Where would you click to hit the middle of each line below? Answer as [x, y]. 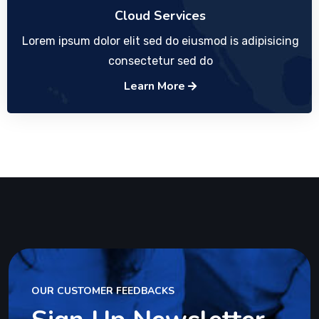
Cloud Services [160, 16]
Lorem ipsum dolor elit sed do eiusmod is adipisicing [160, 41]
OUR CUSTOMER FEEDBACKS [103, 291]
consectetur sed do [160, 61]
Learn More [156, 86]
